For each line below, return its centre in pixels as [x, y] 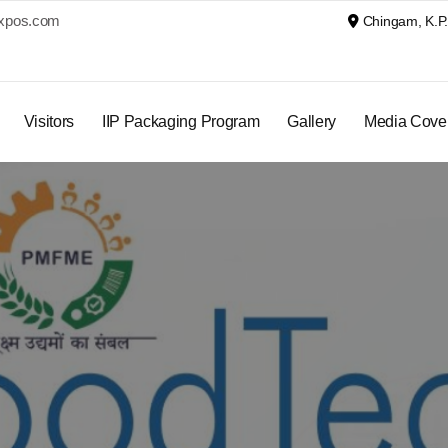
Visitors [48, 121]
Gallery [312, 121]
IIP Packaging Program [181, 121]
